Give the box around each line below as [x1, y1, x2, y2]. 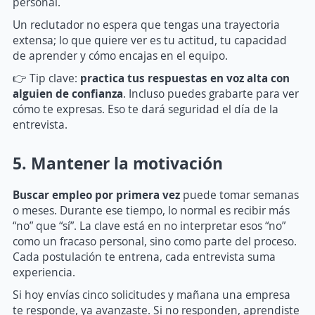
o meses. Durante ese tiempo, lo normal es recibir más [13, 202, 290, 218]
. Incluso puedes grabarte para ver [123, 85, 299, 101]
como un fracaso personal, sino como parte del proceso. [13, 233, 297, 249]
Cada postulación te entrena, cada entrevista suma [13, 248, 276, 264]
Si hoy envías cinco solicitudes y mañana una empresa [13, 286, 290, 302]
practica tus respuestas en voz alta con [80, 70, 290, 86]
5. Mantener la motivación [13, 150, 223, 174]
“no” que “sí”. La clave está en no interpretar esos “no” [13, 217, 285, 233]
